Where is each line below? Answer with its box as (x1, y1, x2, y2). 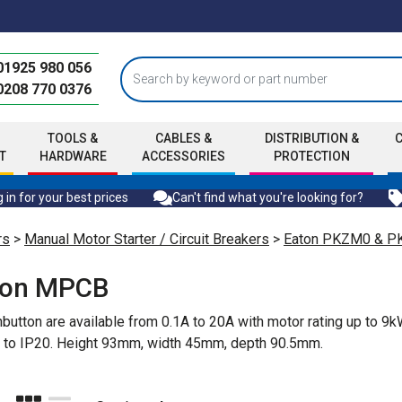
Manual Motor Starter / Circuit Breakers (24, 230, 269, 248)
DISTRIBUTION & (264, 131, 359, 145)
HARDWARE (39, 149, 107, 163)
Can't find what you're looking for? (171, 190, 363, 205)
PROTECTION (273, 149, 350, 163)
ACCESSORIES (141, 149, 225, 163)
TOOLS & (48, 131, 99, 145)
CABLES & (154, 131, 212, 145)
